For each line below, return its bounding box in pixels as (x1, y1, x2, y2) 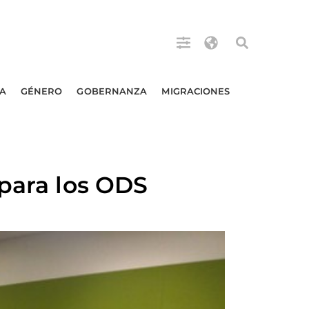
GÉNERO (20, 86, 63, 97)
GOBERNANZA (77, 86, 148, 97)
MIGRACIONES (161, 86, 230, 97)
